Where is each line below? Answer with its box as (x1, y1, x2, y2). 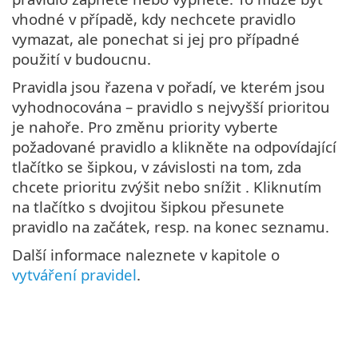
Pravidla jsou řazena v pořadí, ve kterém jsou (12, 77, 325, 97)
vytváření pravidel (12, 265, 137, 285)
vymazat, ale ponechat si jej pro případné (12, 29, 300, 50)
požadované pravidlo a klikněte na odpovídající (12, 137, 336, 157)
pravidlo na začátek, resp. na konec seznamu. (12, 217, 329, 237)
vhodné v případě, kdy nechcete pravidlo (12, 9, 296, 30)
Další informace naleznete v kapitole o (12, 245, 280, 265)
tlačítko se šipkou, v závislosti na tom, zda (12, 157, 301, 177)
